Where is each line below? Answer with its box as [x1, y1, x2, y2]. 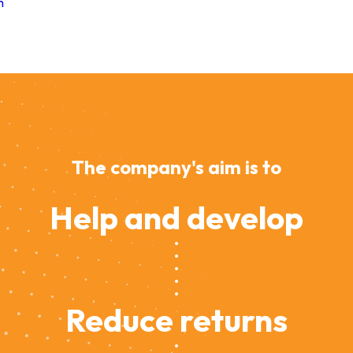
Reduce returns [65, 299, 288, 340]
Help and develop [50, 197, 303, 237]
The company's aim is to [72, 154, 281, 179]
